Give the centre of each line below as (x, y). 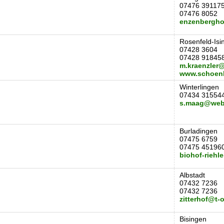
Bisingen (193, 219)
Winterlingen (199, 87)
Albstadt (192, 175)
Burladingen (198, 131)
